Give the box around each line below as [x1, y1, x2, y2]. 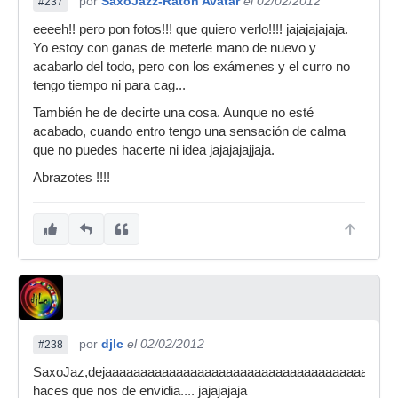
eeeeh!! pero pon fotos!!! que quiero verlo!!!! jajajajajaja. [33, 22, 348, 36]
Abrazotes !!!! [33, 171, 110, 185]
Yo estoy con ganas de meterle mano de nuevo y [33, 41, 316, 55]
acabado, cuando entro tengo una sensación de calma [33, 124, 346, 139]
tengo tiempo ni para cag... [33, 78, 186, 92]
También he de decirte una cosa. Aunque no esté [33, 106, 314, 120]
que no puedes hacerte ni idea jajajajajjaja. [33, 143, 275, 157]
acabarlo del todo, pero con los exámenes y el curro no [33, 60, 350, 74]
